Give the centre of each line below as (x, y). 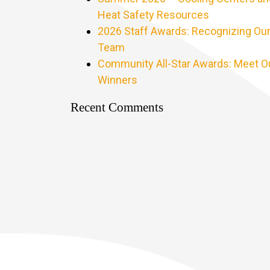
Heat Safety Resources (154, 15)
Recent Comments (117, 107)
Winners (118, 80)
